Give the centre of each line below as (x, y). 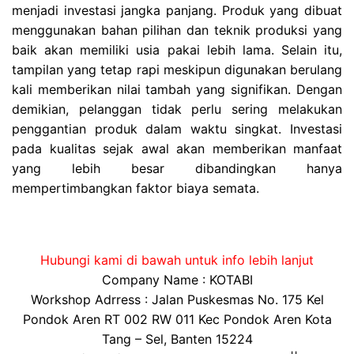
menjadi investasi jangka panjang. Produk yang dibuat (177, 11)
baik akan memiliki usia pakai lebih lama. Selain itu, (177, 50)
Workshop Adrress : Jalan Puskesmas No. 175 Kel (177, 300)
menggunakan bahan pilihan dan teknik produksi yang (177, 30)
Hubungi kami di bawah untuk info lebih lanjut (177, 260)
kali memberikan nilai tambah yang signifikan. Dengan (177, 90)
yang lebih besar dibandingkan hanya (177, 169)
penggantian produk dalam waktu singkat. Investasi (177, 129)
